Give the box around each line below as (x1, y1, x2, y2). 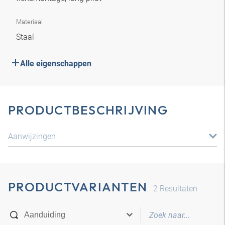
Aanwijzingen (8, 131, 56, 142)
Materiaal (16, 17, 43, 26)
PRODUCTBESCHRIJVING (8, 102, 168, 118)
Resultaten (158, 183, 197, 194)
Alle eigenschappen (20, 59, 91, 68)
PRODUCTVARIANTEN (8, 179, 147, 195)
